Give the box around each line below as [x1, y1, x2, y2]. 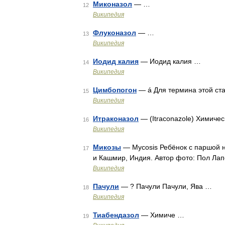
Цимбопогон [93, 86, 137, 94]
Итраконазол [93, 115, 139, 123]
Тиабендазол [93, 211, 139, 219]
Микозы [93, 143, 121, 151]
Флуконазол [93, 29, 136, 37]
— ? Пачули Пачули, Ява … [119, 182, 212, 190]
